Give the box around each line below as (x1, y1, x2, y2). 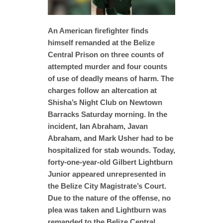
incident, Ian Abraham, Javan (48, 121, 148, 130)
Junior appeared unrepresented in (48, 169, 166, 178)
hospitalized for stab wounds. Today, (48, 145, 175, 154)
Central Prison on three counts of (48, 50, 164, 59)
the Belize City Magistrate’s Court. (48, 181, 166, 190)
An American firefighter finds (48, 26, 148, 35)
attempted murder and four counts (48, 62, 167, 71)
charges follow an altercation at (48, 86, 157, 95)
